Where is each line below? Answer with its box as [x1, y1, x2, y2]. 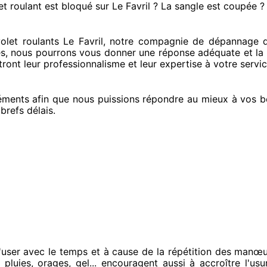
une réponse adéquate [135, 46, 240, 58]
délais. [24, 104, 55, 116]
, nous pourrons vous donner [5, 46, 136, 58]
